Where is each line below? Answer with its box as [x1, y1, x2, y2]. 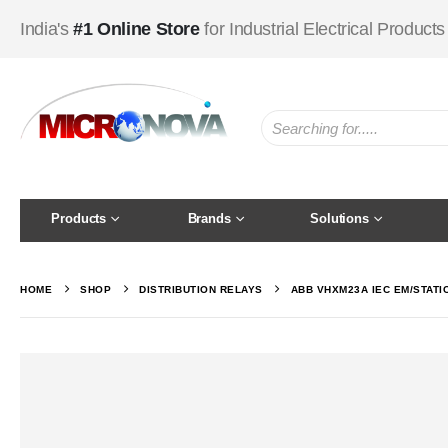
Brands [187, 210, 231, 226]
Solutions [310, 210, 369, 226]
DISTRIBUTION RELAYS [139, 283, 263, 295]
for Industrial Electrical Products [204, 19, 446, 39]
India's [20, 19, 74, 39]
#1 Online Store [73, 19, 205, 39]
